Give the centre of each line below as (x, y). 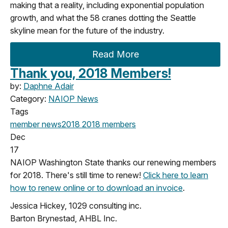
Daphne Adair (49, 86)
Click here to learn (176, 175)
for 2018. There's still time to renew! (77, 175)
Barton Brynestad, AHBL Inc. (64, 218)
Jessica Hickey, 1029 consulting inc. (76, 205)
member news (36, 124)
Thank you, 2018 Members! (91, 73)
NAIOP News (73, 98)
